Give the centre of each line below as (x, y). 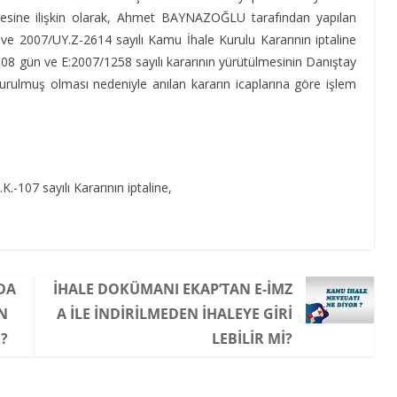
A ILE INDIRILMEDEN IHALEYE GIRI (174, 314)
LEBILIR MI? (252, 339)
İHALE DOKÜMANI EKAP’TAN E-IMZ (172, 289)
